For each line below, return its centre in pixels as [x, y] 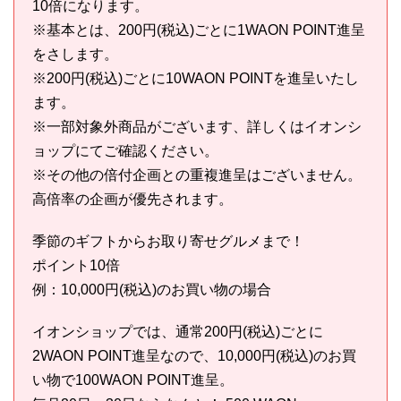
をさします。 [75, 54]
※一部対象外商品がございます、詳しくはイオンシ [197, 126]
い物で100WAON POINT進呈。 [133, 380]
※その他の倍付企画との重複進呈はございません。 [197, 175]
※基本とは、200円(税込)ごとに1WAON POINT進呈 [199, 30]
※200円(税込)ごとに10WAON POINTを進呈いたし [196, 78]
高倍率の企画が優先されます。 [132, 199]
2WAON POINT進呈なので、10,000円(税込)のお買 [194, 355]
